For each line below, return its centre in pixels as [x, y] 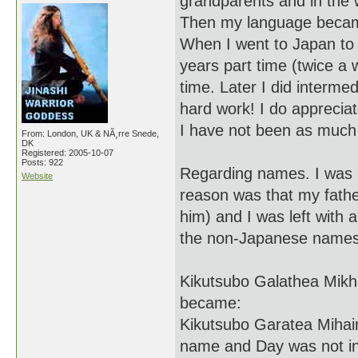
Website [37, 176]
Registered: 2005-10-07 [68, 153]
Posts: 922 [42, 162]
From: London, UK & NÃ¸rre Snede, [90, 133]
